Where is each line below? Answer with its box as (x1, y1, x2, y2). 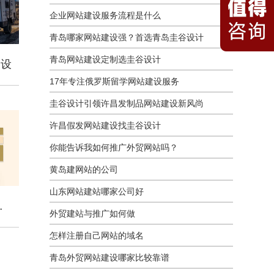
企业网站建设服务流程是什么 (49, 10, 161, 20)
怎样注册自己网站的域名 (49, 231, 144, 240)
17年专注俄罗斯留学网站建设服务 (49, 76, 179, 86)
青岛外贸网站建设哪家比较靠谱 (49, 253, 169, 262)
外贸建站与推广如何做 (49, 209, 135, 218)
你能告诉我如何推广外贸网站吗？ (49, 143, 178, 152)
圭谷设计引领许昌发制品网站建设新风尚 (49, 98, 204, 108)
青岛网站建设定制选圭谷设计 (49, 54, 161, 64)
